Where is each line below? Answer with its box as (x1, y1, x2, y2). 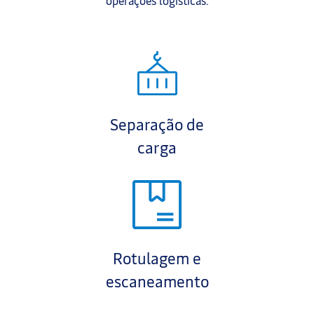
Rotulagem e (113, 247, 201, 269)
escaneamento (105, 271, 209, 292)
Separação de (110, 114, 204, 135)
